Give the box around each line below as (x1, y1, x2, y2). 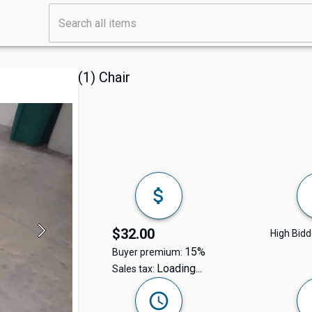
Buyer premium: (111, 246, 185, 258)
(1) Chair (78, 69, 130, 86)
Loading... (156, 261, 202, 275)
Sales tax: (111, 263, 157, 274)
